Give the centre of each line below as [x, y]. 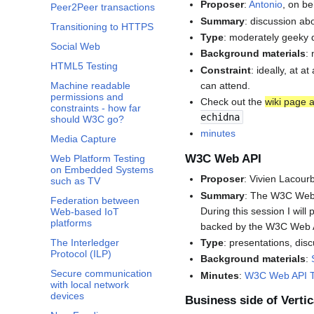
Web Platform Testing [98, 159]
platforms [71, 223]
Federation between [95, 201]
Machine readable [90, 86]
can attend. [226, 85]
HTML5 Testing [84, 66]
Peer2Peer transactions [103, 7]
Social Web [75, 47]
